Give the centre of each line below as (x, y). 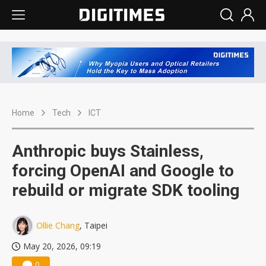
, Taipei (94, 226)
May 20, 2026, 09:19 (62, 246)
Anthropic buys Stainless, (108, 151)
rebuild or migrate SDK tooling (126, 191)
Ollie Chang (58, 226)
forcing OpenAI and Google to (123, 171)
